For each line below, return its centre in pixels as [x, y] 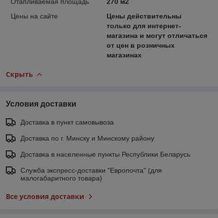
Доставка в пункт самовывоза [67, 122]
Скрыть [19, 74]
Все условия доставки [45, 196]
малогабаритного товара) [61, 178]
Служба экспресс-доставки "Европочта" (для [91, 170]
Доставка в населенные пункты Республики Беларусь [105, 154]
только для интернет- [144, 26]
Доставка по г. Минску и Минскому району [87, 138]
